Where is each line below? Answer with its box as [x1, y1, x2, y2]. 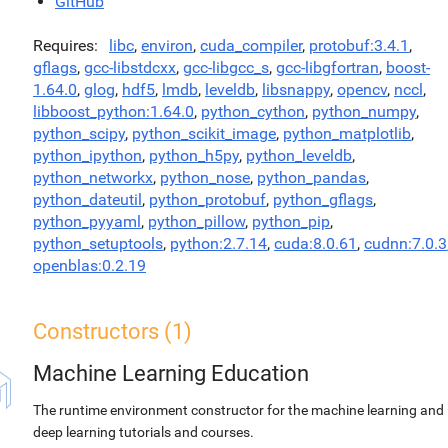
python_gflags [273, 190, 373, 209]
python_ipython [33, 146, 142, 165]
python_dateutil [33, 190, 142, 209]
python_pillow [148, 212, 245, 231]
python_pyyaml [33, 212, 141, 231]
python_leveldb [246, 146, 352, 165]
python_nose [160, 168, 250, 187]
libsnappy [262, 80, 330, 99]
